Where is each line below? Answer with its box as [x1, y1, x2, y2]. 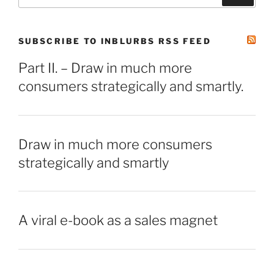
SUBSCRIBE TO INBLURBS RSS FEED [18, 36, 211, 46]
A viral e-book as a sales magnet [18, 212, 218, 229]
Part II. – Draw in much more [18, 59, 192, 76]
